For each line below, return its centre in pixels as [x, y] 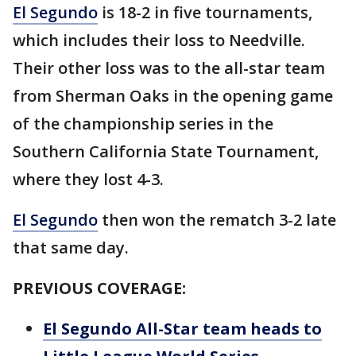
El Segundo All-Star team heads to [182, 329]
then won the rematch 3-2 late [217, 220]
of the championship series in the [143, 124]
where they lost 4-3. [90, 180]
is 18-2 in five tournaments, [205, 13]
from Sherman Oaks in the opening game [173, 96]
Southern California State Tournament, [166, 152]
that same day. [71, 248]
